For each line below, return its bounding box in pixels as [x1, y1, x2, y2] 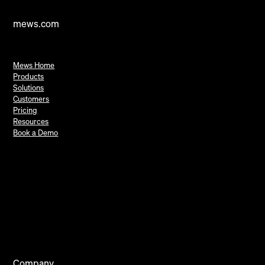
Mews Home [13, 59, 55, 72]
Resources [13, 115, 49, 128]
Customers [13, 93, 50, 105]
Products [13, 70, 44, 83]
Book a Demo [13, 127, 59, 139]
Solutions [13, 82, 44, 94]
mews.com [13, 15, 60, 31]
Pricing [13, 104, 38, 117]
